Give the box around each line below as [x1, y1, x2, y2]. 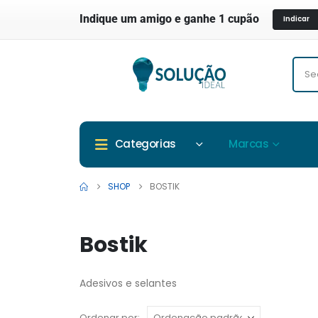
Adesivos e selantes [79, 275, 177, 290]
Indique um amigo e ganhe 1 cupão [79, 12, 259, 26]
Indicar [283, 13, 310, 25]
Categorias [114, 136, 176, 151]
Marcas [228, 136, 269, 151]
